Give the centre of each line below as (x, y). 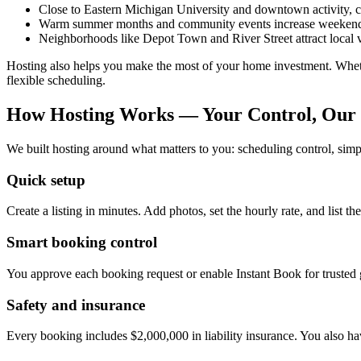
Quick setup (46, 180)
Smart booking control (82, 243)
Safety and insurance (76, 305)
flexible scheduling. (56, 81)
